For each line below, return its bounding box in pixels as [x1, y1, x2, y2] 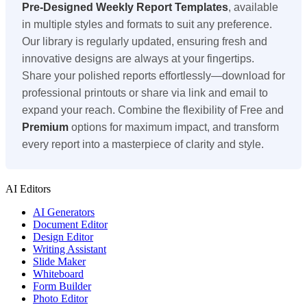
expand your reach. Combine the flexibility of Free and [22, 103, 284, 116]
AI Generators [33, 206, 95, 218]
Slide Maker [33, 255, 86, 267]
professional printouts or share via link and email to [22, 86, 268, 99]
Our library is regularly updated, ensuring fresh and [22, 35, 267, 47]
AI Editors [5, 182, 51, 195]
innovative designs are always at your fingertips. [22, 52, 254, 64]
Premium [22, 121, 69, 133]
